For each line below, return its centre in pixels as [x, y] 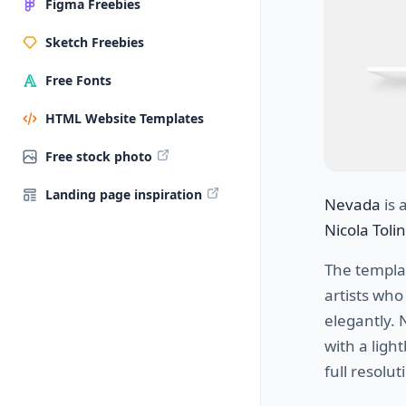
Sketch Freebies [95, 42]
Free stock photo [99, 156]
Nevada [353, 204]
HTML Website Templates [125, 118]
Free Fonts [78, 80]
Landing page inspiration [124, 194]
